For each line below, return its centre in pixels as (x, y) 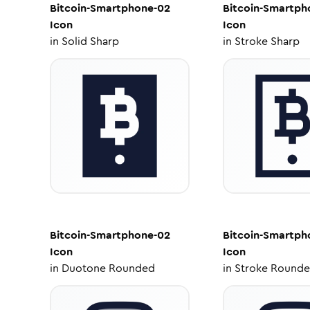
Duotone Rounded (108, 268)
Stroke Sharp (267, 41)
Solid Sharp (90, 41)
